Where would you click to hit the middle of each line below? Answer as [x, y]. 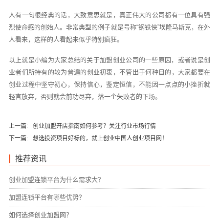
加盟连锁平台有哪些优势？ [47, 197]
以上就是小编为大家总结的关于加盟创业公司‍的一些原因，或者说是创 [109, 60]
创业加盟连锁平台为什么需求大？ [56, 180]
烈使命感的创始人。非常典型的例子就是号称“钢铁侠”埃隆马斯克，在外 [109, 27]
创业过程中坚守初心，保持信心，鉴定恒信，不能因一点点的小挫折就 [109, 84]
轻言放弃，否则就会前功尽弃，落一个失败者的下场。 [85, 96]
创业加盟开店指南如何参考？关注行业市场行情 [94, 126]
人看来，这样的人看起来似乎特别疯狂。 [66, 40]
